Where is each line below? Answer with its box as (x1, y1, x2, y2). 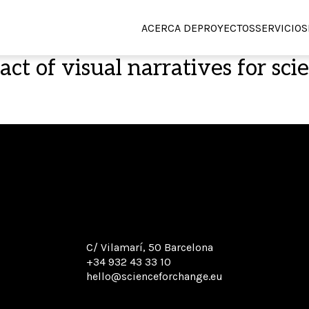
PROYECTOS (197, 21, 255, 34)
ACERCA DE (141, 21, 197, 34)
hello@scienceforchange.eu (86, 269, 223, 283)
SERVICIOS (255, 21, 308, 34)
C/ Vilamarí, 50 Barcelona (86, 240, 213, 254)
